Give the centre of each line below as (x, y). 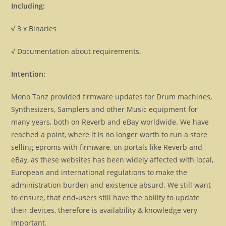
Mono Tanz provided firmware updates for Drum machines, (112, 97)
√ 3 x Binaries (34, 29)
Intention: (29, 74)
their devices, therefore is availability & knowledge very (104, 210)
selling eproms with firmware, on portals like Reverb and (107, 147)
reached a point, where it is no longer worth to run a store (109, 135)
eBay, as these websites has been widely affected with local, (112, 160)
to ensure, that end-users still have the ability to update (106, 198)
